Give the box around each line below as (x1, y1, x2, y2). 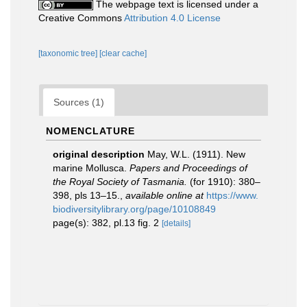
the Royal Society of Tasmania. (53, 176, 187, 187)
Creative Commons (38, 12, 124, 23)
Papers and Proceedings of (130, 162, 247, 173)
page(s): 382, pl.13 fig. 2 (53, 217, 162, 228)
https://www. (206, 190, 258, 201)
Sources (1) (53, 97, 104, 108)
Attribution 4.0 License (124, 12, 221, 23)
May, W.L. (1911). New (147, 149, 245, 160)
